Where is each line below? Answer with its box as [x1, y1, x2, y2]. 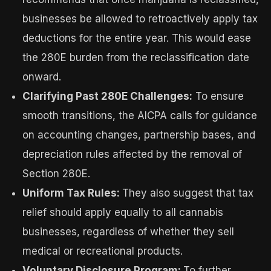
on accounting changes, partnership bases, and [22, 128, 256, 141]
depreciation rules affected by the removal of [22, 148, 243, 160]
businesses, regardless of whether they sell [22, 225, 235, 238]
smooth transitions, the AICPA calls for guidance [22, 109, 258, 122]
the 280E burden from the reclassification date [22, 51, 250, 64]
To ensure [192, 90, 244, 102]
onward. [22, 70, 62, 83]
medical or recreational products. [22, 244, 183, 257]
